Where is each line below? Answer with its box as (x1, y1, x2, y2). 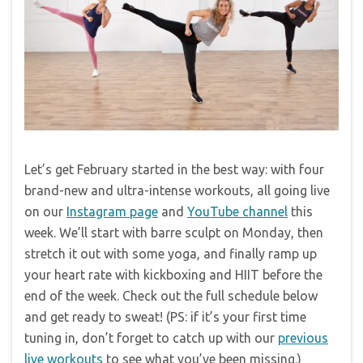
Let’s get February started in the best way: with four (24, 161, 324, 177)
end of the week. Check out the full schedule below (24, 288, 318, 303)
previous (278, 330, 328, 345)
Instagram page (66, 203, 158, 219)
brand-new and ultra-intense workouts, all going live (24, 182, 330, 198)
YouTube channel (187, 203, 288, 219)
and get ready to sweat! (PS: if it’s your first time (24, 309, 306, 324)
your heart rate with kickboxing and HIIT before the (24, 267, 322, 282)
